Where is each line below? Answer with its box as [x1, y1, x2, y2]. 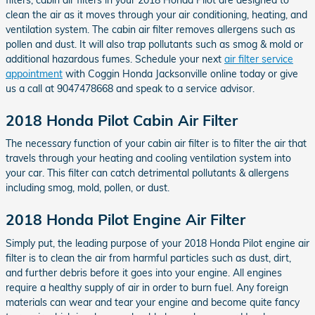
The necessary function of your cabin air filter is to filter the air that [6, 137, 307, 150]
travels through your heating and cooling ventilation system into [6, 152, 291, 165]
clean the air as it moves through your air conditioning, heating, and [6, 8, 307, 21]
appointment [6, 67, 63, 80]
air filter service [224, 52, 293, 65]
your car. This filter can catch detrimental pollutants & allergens [6, 167, 289, 179]
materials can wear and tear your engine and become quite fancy [6, 295, 300, 309]
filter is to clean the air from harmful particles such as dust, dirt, [6, 251, 291, 264]
